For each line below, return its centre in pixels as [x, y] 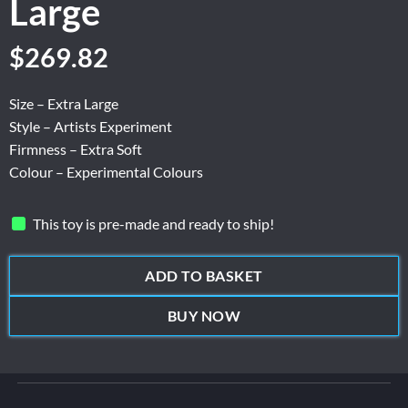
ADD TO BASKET [204, 276]
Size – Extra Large [64, 104]
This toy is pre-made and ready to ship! [154, 223]
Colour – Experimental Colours [106, 172]
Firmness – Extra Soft [76, 149]
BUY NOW [204, 316]
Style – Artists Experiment [91, 127]
